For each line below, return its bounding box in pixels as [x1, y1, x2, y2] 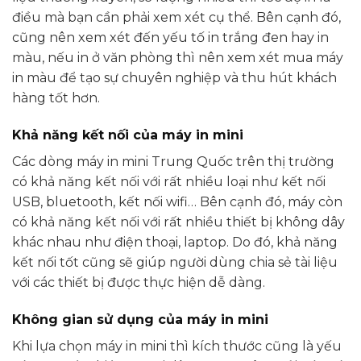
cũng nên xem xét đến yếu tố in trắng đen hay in [12, 30, 329, 46]
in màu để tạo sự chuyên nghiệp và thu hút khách [12, 70, 337, 86]
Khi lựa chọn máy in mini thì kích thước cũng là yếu [12, 338, 342, 354]
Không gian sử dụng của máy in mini [12, 311, 268, 327]
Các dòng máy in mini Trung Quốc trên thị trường [12, 153, 334, 169]
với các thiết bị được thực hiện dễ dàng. [12, 274, 268, 290]
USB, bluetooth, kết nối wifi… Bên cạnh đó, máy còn [12, 193, 342, 210]
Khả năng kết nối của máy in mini [12, 127, 243, 143]
